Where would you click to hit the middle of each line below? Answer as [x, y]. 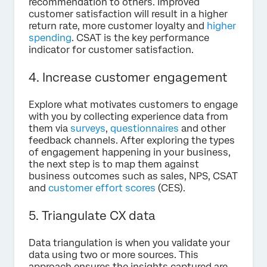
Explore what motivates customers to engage [133, 105]
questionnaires [145, 129]
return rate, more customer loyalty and [118, 26]
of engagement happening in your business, [130, 153]
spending [50, 38]
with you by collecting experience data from [128, 117]
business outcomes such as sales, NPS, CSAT [133, 176]
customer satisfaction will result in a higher [128, 14]
